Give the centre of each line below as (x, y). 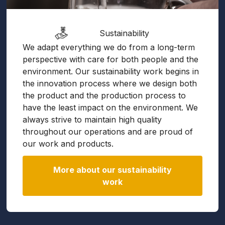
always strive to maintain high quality (92, 120)
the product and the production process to (104, 95)
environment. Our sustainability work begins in (111, 71)
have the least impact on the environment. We (110, 107)
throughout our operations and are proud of (108, 132)
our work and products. (68, 144)
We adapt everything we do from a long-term (109, 47)
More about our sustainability (112, 170)
